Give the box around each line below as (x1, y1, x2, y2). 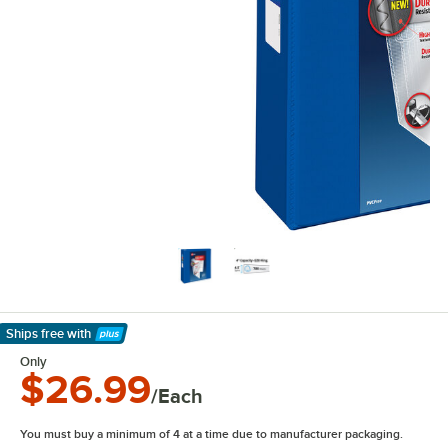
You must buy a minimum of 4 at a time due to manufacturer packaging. (20, 427, 403, 441)
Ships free (6, 326, 64, 341)
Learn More (5, 335, 95, 355)
